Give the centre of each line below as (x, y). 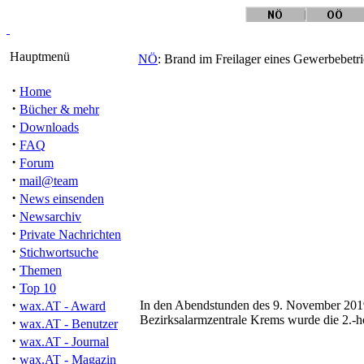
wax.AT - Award (63, 306)
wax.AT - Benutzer (69, 324)
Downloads (49, 127)
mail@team (49, 181)
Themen (41, 270)
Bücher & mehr (59, 109)
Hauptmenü (38, 56)
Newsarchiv (50, 217)
